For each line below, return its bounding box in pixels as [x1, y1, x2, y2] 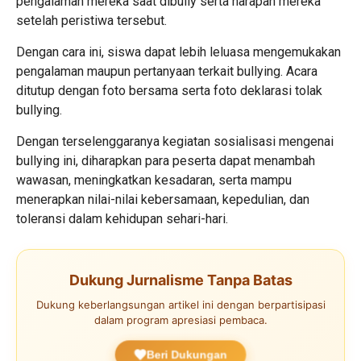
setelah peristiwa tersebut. [16, 13, 167, 29]
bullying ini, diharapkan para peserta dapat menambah [16, 153, 315, 169]
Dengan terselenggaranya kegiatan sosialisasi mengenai [16, 134, 334, 150]
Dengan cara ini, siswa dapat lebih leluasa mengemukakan [16, 44, 341, 60]
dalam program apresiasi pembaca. [93, 313, 268, 327]
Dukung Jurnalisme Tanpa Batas [68, 272, 293, 289]
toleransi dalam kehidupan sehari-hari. [16, 211, 228, 227]
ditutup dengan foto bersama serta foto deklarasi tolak [16, 83, 322, 99]
